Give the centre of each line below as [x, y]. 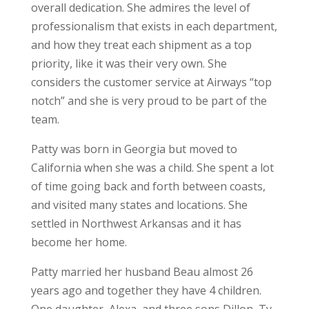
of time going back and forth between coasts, [148, 186]
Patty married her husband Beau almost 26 [142, 272]
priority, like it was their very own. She [129, 63]
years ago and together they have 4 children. [146, 290]
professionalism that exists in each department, [154, 26]
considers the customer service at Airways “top [151, 82]
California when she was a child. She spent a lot [152, 168]
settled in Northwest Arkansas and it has [136, 223]
